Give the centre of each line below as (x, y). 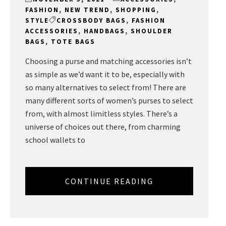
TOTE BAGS (73, 42)
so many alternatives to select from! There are (106, 88)
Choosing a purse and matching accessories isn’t (108, 61)
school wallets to (55, 140)
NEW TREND (87, 10)
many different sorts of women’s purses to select (109, 101)
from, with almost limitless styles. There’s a (101, 114)
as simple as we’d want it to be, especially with (105, 74)
